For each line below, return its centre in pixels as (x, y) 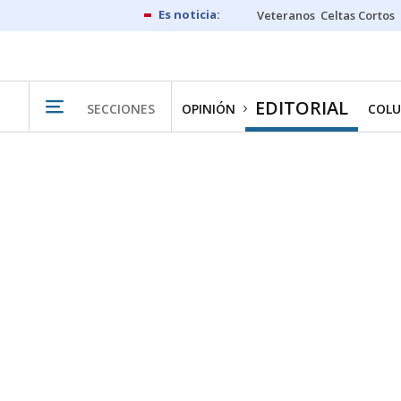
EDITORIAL (302, 108)
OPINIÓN (209, 109)
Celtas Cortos (358, 15)
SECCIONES (121, 108)
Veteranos (286, 15)
